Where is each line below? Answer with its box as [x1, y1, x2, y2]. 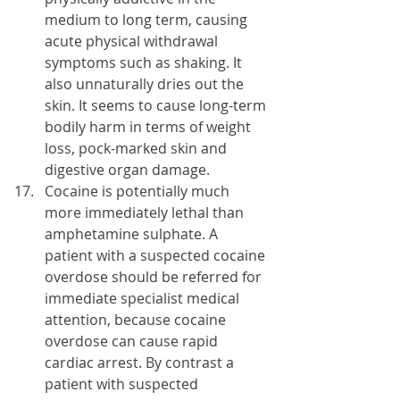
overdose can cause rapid [45, 331, 221, 351]
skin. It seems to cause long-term [45, 96, 270, 115]
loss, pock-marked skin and [45, 138, 230, 158]
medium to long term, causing [45, 10, 251, 29]
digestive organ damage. [45, 160, 210, 179]
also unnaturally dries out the [45, 74, 247, 94]
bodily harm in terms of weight [45, 117, 254, 137]
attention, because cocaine [45, 310, 229, 329]
